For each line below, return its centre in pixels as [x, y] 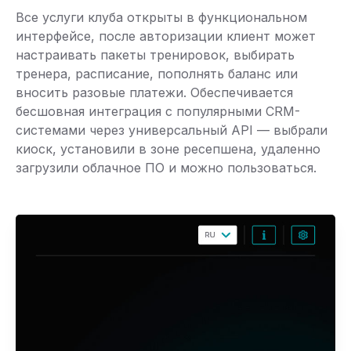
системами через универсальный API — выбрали [172, 130]
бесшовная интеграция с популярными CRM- [158, 112]
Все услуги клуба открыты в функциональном [161, 18]
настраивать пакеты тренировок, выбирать [155, 55]
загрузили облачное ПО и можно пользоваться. [166, 168]
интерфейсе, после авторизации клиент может [166, 36]
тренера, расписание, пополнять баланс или [157, 74]
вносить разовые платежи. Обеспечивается [154, 93]
